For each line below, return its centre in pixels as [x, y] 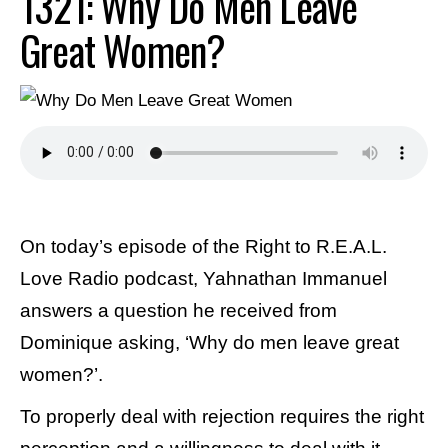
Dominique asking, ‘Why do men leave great [209, 342]
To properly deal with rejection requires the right [222, 416]
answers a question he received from [178, 310]
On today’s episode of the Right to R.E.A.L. [203, 246]
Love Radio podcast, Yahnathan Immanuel [203, 278]
